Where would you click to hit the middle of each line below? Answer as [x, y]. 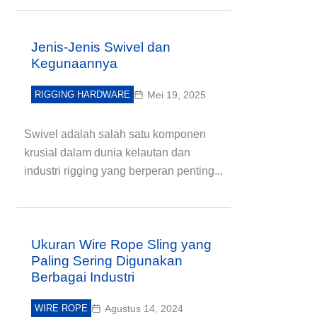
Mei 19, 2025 [177, 95]
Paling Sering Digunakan [107, 261]
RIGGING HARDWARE [82, 94]
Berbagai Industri [83, 277]
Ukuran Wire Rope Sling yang [121, 244]
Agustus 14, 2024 [144, 309]
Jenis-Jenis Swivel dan [101, 47]
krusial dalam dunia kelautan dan [107, 152]
